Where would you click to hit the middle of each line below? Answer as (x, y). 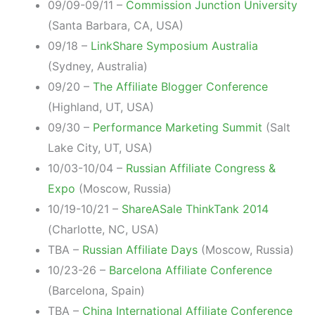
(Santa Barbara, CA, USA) (116, 25)
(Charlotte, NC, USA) (103, 229)
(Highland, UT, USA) (101, 107)
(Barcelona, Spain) (96, 290)
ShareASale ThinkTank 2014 (195, 208)
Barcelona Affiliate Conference (191, 270)
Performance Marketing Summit (178, 127)
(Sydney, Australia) (98, 66)
